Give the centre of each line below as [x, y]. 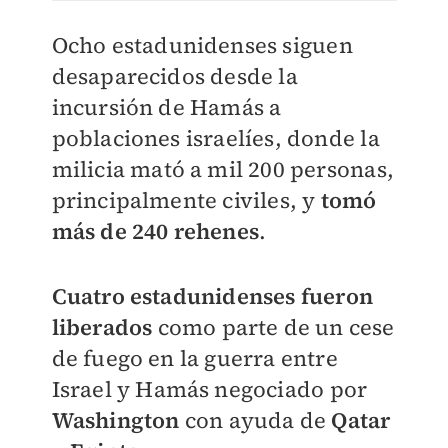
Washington [118, 419]
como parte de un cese [276, 326]
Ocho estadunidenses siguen [202, 44]
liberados [104, 326]
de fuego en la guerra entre [194, 357]
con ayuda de [258, 419]
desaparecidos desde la [174, 75]
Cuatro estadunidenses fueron [212, 295]
